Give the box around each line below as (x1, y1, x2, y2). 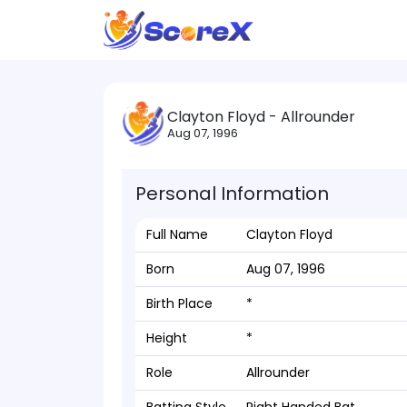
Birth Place (146, 294, 213, 313)
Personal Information (135, 181, 329, 206)
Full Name (146, 225, 208, 243)
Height (146, 329, 187, 347)
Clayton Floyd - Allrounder (167, 106, 355, 127)
